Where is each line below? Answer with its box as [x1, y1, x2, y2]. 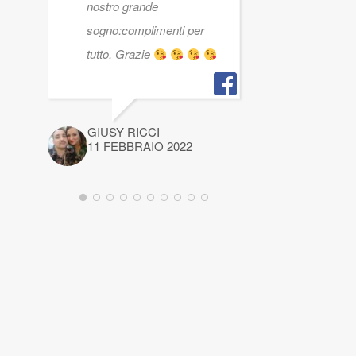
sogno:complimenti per [86, 21, 204, 38]
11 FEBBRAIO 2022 [87, 137, 192, 154]
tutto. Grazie [86, 45, 153, 62]
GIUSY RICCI [87, 123, 160, 140]
